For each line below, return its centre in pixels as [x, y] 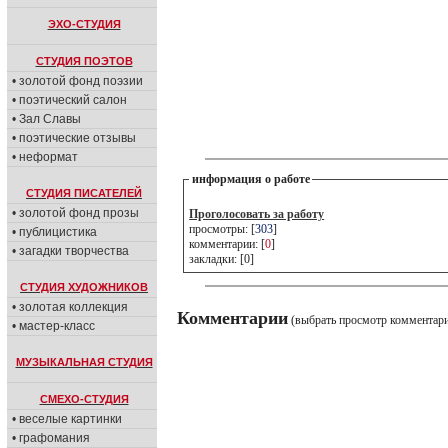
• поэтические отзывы [74, 138]
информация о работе [250, 179]
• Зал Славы [46, 119]
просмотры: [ [222, 229]
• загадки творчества [70, 251]
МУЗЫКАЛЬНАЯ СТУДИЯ [84, 362]
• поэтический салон [69, 100]
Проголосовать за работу [257, 214]
